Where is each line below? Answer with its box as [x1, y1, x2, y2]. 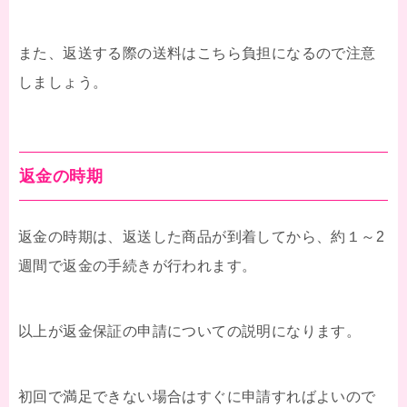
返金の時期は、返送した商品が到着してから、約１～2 [18, 229, 384, 245]
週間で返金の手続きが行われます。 [18, 258, 257, 274]
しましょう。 [18, 74, 108, 91]
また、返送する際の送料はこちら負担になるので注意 [18, 45, 376, 62]
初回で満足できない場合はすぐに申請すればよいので [18, 389, 376, 405]
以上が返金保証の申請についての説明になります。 [18, 323, 362, 340]
